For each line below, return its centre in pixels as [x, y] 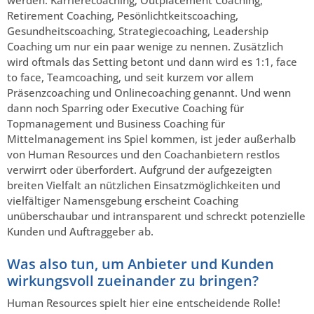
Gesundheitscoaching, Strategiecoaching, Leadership [138, 30]
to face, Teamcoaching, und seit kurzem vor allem [130, 77]
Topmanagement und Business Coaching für [116, 123]
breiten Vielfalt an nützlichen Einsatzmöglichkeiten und [144, 185]
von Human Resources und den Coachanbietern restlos [143, 154]
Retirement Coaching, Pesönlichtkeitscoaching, [123, 15]
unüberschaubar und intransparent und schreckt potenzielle [156, 216]
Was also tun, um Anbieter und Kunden [141, 264]
